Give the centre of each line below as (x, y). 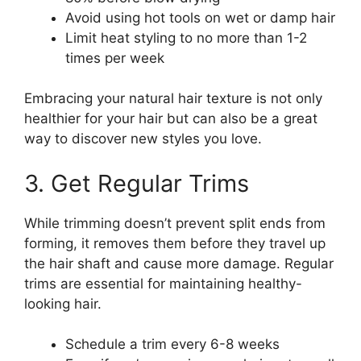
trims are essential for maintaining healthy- (163, 283)
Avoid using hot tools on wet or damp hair (200, 17)
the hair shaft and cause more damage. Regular (179, 263)
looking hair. (63, 303)
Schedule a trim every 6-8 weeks (172, 344)
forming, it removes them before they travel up (175, 243)
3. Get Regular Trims (137, 183)
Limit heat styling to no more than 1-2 (186, 37)
